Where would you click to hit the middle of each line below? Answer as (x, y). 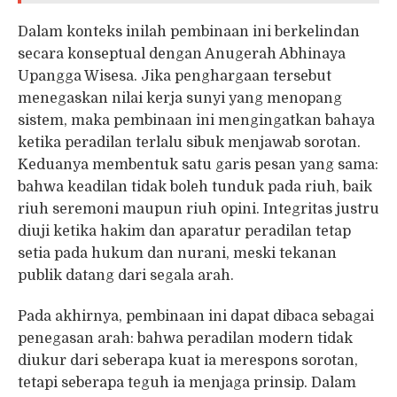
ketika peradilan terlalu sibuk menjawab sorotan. (189, 143)
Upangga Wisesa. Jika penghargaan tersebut (175, 77)
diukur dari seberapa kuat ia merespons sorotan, (188, 361)
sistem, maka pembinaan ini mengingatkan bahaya (196, 121)
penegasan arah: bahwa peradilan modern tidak (185, 339)
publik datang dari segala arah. (126, 276)
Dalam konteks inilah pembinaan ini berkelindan (189, 32)
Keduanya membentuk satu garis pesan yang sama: (198, 165)
